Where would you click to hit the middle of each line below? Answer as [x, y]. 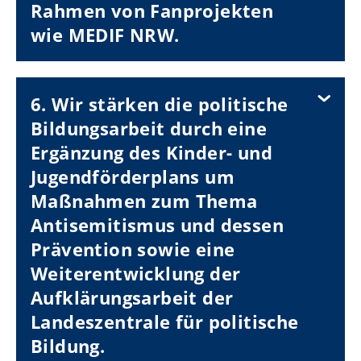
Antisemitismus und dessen [157, 224]
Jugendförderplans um [133, 176]
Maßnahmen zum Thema [144, 200]
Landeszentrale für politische [165, 321]
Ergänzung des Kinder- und [151, 152]
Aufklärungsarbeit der [132, 297]
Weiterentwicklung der [136, 273]
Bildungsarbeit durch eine [149, 128]
